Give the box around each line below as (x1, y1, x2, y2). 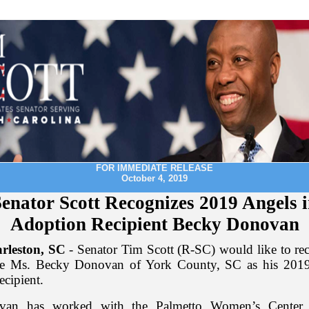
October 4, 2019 (121, 173, 188, 183)
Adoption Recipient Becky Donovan (10, 214, 299, 235)
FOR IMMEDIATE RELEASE (96, 163, 213, 173)
